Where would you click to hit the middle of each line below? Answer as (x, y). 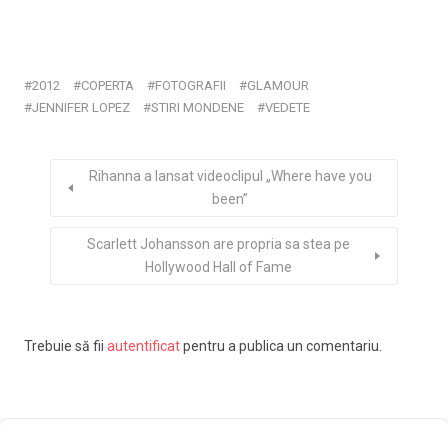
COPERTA (107, 85)
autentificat (143, 345)
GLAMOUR (278, 85)
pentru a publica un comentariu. (281, 345)
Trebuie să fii (65, 345)
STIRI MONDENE (197, 107)
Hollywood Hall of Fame (218, 266)
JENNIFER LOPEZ (81, 107)
